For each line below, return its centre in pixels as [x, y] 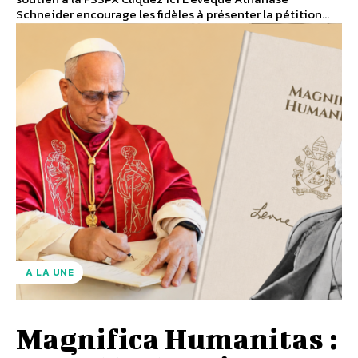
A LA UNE [50, 273]
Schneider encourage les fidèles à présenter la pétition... [173, 14]
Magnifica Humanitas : [177, 338]
